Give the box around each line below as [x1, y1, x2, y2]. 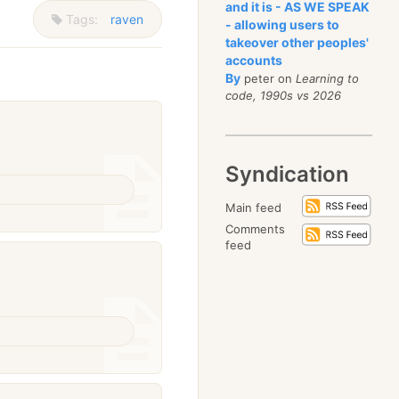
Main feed [225, 200, 282, 215]
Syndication [225, 161, 350, 187]
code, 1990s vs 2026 [225, 88, 342, 102]
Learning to [296, 71, 360, 85]
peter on [240, 71, 297, 85]
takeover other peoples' [225, 35, 370, 50]
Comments [225, 222, 286, 236]
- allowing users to [225, 17, 340, 32]
